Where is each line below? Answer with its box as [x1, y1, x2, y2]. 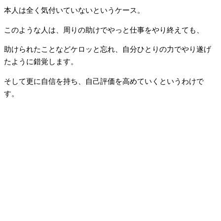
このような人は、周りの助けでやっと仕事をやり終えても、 [4, 26, 204, 34]
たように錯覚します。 [4, 58, 78, 66]
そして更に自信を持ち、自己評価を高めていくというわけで [4, 77, 204, 85]
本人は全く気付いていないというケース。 [4, 6, 145, 15]
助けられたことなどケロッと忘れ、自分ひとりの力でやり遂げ [4, 45, 211, 54]
